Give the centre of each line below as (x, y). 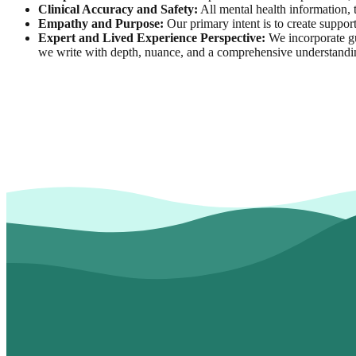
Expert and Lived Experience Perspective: (152, 38)
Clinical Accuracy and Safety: (118, 10)
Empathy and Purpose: (101, 24)
